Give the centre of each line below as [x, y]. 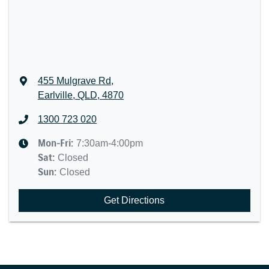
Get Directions [134, 200]
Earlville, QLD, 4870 [81, 95]
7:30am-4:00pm [110, 143]
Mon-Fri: [57, 143]
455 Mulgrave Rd [74, 81]
